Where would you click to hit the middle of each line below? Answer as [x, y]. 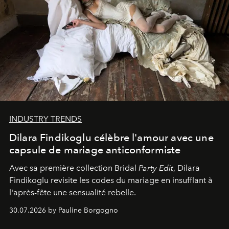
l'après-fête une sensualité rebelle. [73, 192]
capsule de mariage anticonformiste [95, 150]
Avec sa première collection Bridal [74, 168]
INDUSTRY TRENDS [45, 119]
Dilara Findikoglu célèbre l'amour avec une [111, 137]
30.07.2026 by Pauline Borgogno [64, 210]
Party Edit [156, 168]
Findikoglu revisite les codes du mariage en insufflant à [111, 180]
